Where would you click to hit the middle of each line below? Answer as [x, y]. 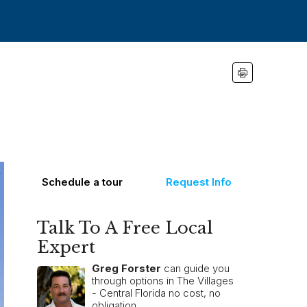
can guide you [195, 268]
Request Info [198, 182]
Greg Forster [126, 268]
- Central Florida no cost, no [156, 293]
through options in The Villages [163, 281]
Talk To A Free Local [125, 228]
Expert [66, 247]
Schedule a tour [83, 182]
